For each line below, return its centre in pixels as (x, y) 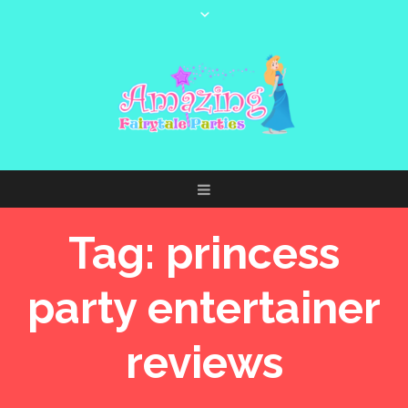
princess (253, 254)
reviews (204, 363)
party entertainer (204, 308)
